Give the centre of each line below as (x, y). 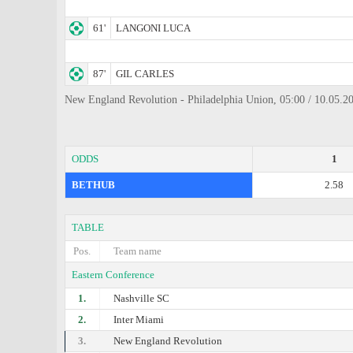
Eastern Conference (113, 275)
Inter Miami (139, 320)
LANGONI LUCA (153, 28)
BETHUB (93, 185)
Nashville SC (142, 298)
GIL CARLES (145, 74)
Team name (138, 251)
